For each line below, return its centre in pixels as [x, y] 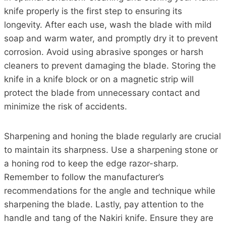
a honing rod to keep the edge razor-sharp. [91, 163]
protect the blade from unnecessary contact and [102, 93]
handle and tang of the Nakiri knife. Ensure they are [109, 218]
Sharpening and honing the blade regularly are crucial [112, 136]
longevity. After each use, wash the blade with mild [108, 24]
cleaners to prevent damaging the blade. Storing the [110, 65]
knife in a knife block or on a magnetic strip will [99, 79]
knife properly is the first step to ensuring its [93, 11]
